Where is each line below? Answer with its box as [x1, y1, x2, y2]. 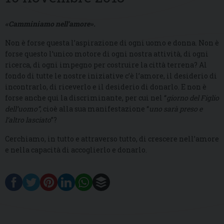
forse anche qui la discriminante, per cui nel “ [5, 93, 166, 103]
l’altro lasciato [5, 115, 51, 125]
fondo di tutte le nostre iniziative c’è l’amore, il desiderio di [5, 71, 217, 81]
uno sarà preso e [149, 104, 202, 114]
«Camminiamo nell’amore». [5, 19, 95, 29]
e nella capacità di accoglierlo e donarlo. [5, 145, 147, 155]
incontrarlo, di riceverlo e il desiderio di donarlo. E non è [5, 82, 206, 92]
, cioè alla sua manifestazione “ [40, 104, 149, 114]
